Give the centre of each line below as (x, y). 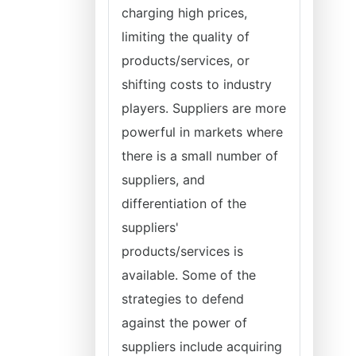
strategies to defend (183, 299)
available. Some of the (189, 275)
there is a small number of (200, 156)
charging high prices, (184, 13)
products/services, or (186, 60)
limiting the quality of (186, 37)
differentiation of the (184, 203)
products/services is (182, 251)
